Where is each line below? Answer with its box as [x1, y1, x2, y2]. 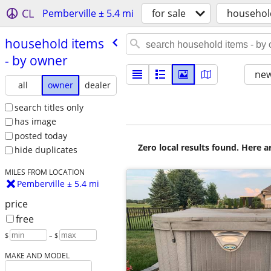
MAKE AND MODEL [4, 250, 70, 261]
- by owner [4, 51, 68, 69]
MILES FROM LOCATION [4, 167, 85, 177]
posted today [14, 129, 67, 142]
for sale [152, 7, 186, 20]
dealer [85, 79, 111, 91]
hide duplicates [14, 144, 77, 156]
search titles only [14, 101, 83, 113]
